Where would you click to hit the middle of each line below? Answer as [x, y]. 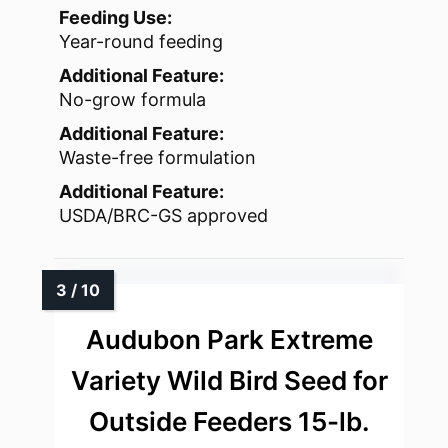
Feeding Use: [115, 18]
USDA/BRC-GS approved [163, 216]
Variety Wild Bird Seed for [229, 381]
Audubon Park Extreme [229, 340]
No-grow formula [132, 100]
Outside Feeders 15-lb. [229, 422]
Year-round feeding [141, 42]
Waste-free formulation [157, 158]
